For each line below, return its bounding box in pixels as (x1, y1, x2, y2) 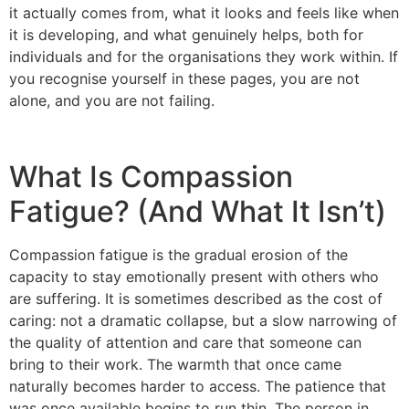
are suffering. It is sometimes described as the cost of (9, 288, 383, 308)
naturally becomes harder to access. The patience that (9, 376, 386, 395)
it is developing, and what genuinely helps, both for (9, 25, 363, 44)
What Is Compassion (9, 158, 293, 194)
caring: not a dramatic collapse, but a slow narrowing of (9, 310, 397, 330)
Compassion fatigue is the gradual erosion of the (9, 245, 348, 264)
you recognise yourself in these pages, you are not (9, 68, 360, 88)
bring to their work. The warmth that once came (9, 354, 341, 373)
